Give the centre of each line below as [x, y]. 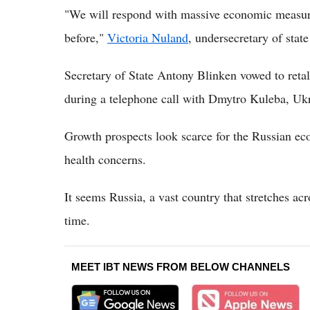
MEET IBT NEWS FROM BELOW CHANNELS [181, 266]
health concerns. [105, 159]
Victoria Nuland [148, 37]
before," [86, 37]
